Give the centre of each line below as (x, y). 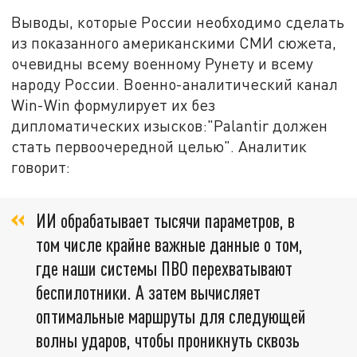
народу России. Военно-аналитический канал (175, 84)
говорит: (41, 167)
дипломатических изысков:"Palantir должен (170, 125)
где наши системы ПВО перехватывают (164, 268)
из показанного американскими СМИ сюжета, (174, 42)
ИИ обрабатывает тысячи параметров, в (165, 220)
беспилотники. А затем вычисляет (148, 292)
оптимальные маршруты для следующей (171, 316)
